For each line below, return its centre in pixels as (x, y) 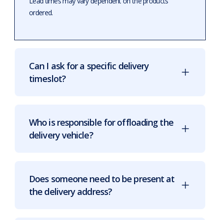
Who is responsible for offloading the (101, 122)
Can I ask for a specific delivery (89, 66)
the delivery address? (71, 191)
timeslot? (47, 78)
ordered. (41, 12)
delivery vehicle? (61, 135)
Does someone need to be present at (102, 179)
